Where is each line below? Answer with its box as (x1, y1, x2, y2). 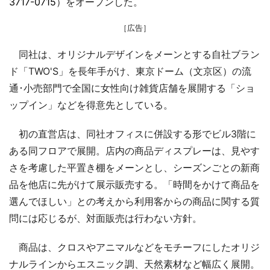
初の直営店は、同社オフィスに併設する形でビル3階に (9, 127, 256, 140)
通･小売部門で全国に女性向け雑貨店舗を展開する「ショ (9, 81, 255, 94)
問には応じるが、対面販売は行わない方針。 (9, 212, 202, 224)
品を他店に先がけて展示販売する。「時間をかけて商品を (9, 178, 260, 190)
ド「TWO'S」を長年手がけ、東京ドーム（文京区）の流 (9, 64, 251, 77)
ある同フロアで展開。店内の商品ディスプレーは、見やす (9, 144, 260, 157)
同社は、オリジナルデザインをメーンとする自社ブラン (9, 48, 260, 60)
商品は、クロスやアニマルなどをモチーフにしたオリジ (9, 240, 260, 253)
